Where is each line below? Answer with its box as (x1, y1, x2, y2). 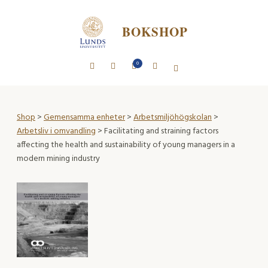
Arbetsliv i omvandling (17, 124, 96, 138)
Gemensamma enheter (44, 110, 125, 124)
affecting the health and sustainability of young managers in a (17, 138, 235, 152)
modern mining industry (17, 151, 100, 166)
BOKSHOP (121, 23, 188, 41)
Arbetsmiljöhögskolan (133, 110, 212, 124)
